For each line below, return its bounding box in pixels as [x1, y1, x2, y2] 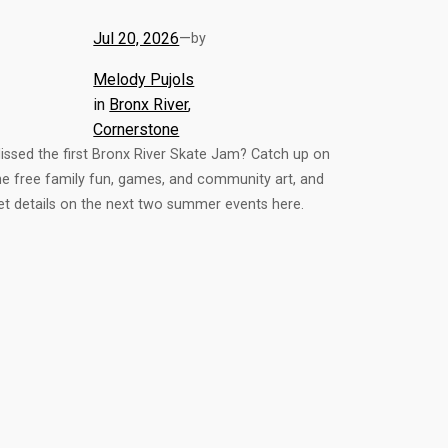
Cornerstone [93, 119, 180, 139]
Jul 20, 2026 [93, 28, 180, 48]
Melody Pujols [93, 69, 195, 89]
